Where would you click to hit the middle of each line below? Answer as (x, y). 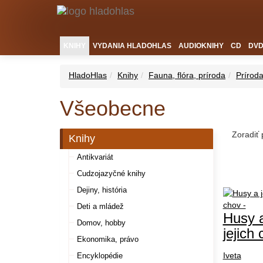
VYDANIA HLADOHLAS (132, 46)
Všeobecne (113, 108)
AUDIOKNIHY (201, 46)
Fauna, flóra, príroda (187, 75)
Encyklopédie (100, 256)
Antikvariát (95, 157)
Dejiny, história (102, 190)
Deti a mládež (100, 206)
